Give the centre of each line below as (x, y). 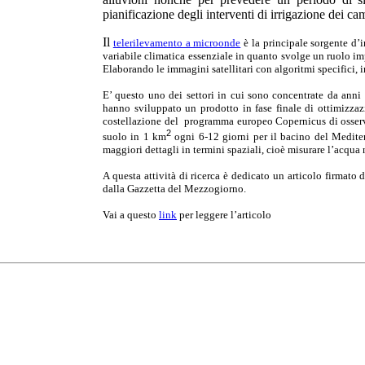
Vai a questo (131, 214)
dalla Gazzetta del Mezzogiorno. (174, 188)
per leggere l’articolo (224, 214)
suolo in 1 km (135, 136)
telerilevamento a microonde (177, 42)
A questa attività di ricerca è (166, 175)
